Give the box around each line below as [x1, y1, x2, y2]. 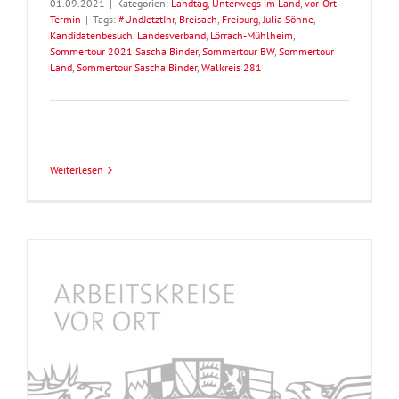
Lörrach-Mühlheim [210, 28, 293, 43]
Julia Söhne [263, 12, 313, 27]
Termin [50, 12, 81, 27]
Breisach [179, 12, 217, 27]
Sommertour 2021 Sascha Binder [50, 45, 198, 59]
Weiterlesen [50, 163, 103, 177]
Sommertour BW [202, 45, 274, 59]
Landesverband [137, 28, 206, 43]
